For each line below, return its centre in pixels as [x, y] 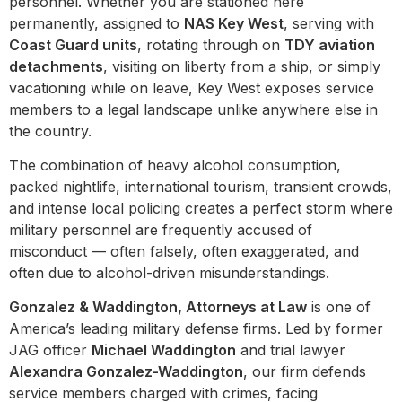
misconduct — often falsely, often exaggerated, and [184, 252]
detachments [56, 66]
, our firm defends [305, 372]
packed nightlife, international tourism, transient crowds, [201, 187]
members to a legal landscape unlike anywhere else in [193, 109]
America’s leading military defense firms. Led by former [196, 329]
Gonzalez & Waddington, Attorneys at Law [158, 307]
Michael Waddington [164, 350]
